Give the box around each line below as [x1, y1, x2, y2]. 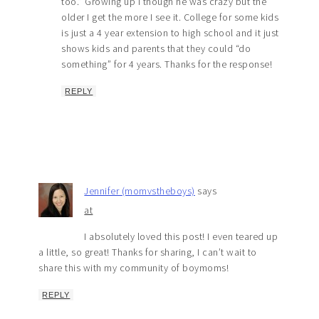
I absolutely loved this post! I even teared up [84, 230, 278, 244]
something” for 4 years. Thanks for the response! [61, 58, 273, 71]
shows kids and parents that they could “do [61, 42, 251, 56]
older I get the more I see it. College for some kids [61, 11, 279, 24]
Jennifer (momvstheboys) [84, 184, 195, 198]
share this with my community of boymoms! [38, 261, 229, 275]
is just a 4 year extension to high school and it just [61, 26, 279, 40]
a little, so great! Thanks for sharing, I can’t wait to [38, 246, 257, 259]
